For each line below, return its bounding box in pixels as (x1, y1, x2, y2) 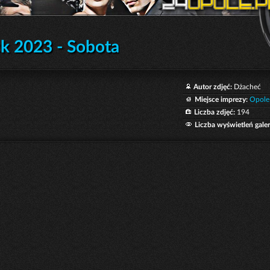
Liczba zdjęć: (194, 108, 235, 116)
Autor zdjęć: (193, 83, 232, 90)
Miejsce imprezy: (195, 95, 248, 103)
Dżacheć (232, 83, 261, 90)
